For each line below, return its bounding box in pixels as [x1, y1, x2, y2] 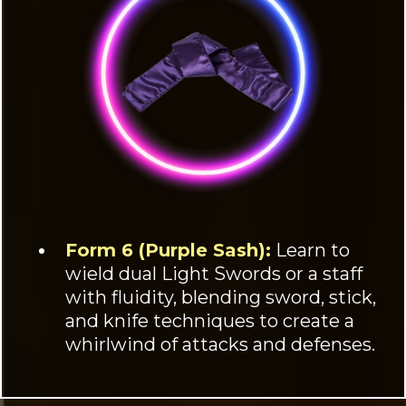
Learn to [271, 238, 350, 261]
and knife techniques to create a [65, 309, 354, 332]
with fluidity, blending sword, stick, [65, 285, 376, 308]
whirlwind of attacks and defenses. [65, 333, 375, 355]
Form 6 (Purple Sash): [65, 238, 271, 261]
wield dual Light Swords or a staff [65, 262, 362, 285]
